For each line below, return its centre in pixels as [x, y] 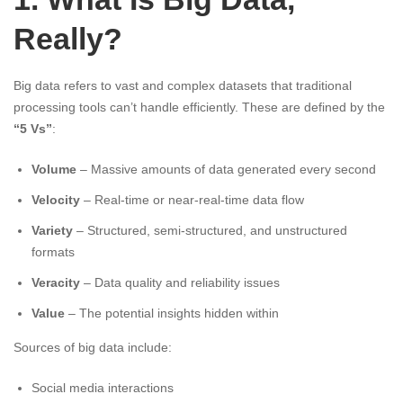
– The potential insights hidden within [172, 313]
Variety [52, 231]
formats [53, 252]
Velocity [56, 200]
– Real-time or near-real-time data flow [192, 200]
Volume [54, 170]
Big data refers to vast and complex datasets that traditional [183, 86]
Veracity [56, 283]
